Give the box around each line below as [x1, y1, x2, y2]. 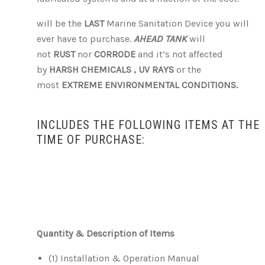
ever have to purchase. [37, 33, 134, 44]
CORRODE [94, 49, 135, 60]
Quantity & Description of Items [37, 228, 174, 239]
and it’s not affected [135, 49, 223, 60]
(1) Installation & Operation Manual [49, 253, 199, 264]
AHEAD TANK [134, 33, 187, 44]
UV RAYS [138, 64, 176, 75]
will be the [37, 18, 84, 29]
